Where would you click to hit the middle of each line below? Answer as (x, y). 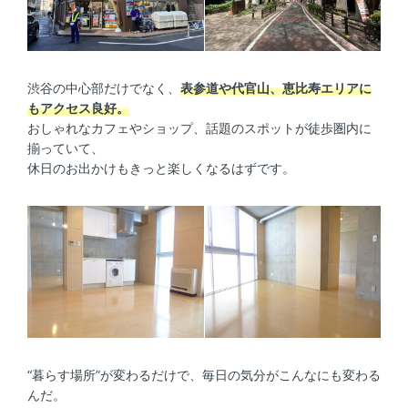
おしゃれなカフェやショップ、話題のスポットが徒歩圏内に (199, 128)
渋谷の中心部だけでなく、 (104, 88)
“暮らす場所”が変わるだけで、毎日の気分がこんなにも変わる (204, 375)
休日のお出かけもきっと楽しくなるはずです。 (161, 168)
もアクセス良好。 (78, 108)
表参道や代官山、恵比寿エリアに (276, 88)
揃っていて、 (66, 148)
